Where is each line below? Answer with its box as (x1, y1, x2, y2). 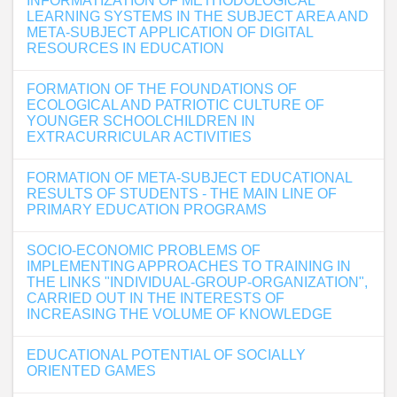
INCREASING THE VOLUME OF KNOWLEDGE (27, 307, 332, 322)
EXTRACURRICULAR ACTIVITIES (27, 129, 252, 144)
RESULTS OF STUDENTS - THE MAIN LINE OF (27, 186, 337, 201)
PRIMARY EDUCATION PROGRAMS (27, 202, 267, 217)
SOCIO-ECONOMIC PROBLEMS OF (27, 243, 261, 258)
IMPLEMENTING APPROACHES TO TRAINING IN (27, 259, 351, 274)
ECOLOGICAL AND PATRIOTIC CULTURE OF (27, 97, 324, 113)
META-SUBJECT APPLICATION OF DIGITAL (27, 25, 313, 40)
